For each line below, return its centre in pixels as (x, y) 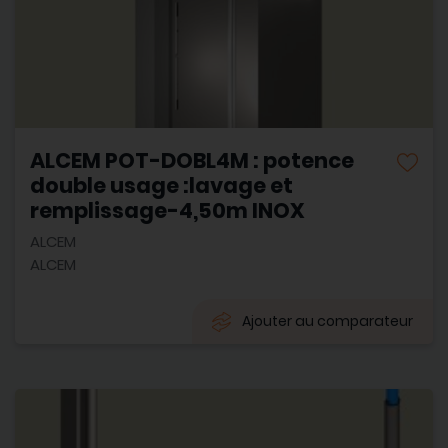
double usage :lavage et (161, 186)
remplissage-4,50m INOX (167, 211)
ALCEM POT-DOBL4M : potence (192, 161)
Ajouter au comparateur (327, 321)
